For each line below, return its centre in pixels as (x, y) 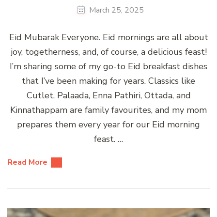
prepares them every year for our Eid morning (108, 124)
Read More (27, 162)
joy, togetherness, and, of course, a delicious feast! (108, 52)
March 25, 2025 (116, 10)
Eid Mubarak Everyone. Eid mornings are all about (108, 37)
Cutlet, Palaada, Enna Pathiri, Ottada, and (108, 95)
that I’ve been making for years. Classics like (108, 81)
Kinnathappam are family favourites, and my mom (108, 110)
